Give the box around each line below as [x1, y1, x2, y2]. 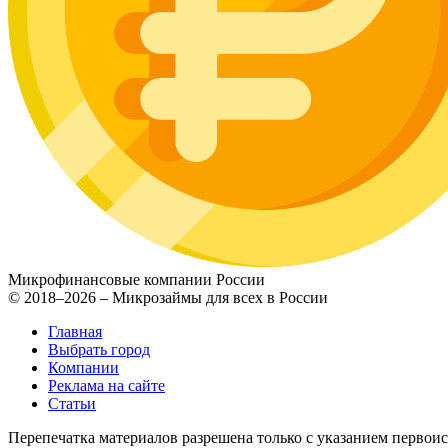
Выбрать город [48, 341, 150, 359]
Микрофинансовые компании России [8, 271, 265, 289]
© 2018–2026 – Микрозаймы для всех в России [8, 289, 328, 307]
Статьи [48, 395, 96, 413]
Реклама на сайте [48, 377, 165, 395]
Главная [48, 323, 102, 341]
